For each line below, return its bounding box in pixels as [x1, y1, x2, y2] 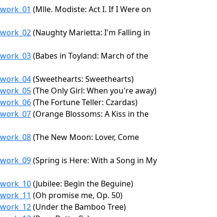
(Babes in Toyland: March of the [31, 50, 148, 61]
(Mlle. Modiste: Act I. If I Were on [31, 4, 151, 15]
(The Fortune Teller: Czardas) [31, 97, 138, 108]
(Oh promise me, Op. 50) [31, 190, 123, 201]
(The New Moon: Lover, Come [31, 132, 139, 142]
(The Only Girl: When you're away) [31, 85, 156, 96]
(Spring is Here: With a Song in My [31, 155, 157, 166]
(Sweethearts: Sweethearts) [31, 74, 134, 84]
